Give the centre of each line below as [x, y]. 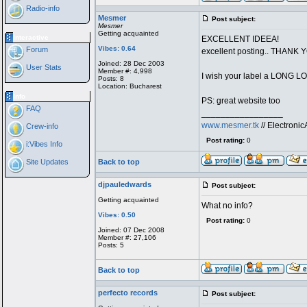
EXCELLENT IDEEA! [240, 39]
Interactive [30, 37]
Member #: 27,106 [127, 237]
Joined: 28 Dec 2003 [131, 63]
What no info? [227, 206]
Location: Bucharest [130, 86]
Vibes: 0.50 [116, 215]
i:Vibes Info [43, 144]
